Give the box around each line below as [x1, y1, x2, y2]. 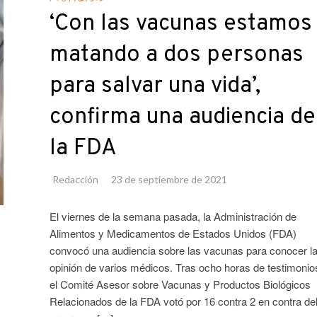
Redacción [52, 173, 98, 186]
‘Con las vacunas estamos [49, 10, 312, 39]
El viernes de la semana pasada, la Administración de [49, 209, 296, 224]
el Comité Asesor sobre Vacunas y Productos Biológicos [49, 277, 311, 292]
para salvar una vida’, [49, 72, 260, 101]
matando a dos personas [49, 41, 304, 70]
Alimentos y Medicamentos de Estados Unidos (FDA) [49, 226, 296, 241]
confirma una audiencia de [49, 103, 316, 132]
